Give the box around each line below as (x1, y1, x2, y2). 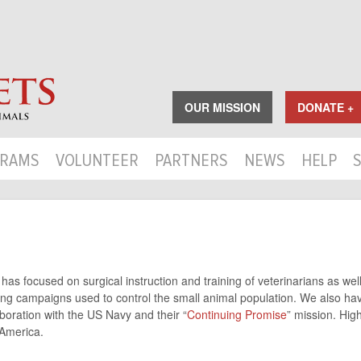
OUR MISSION (185, 99, 260, 115)
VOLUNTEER (56, 152, 139, 170)
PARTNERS (155, 152, 228, 170)
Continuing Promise (187, 306, 287, 322)
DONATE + (297, 99, 354, 115)
